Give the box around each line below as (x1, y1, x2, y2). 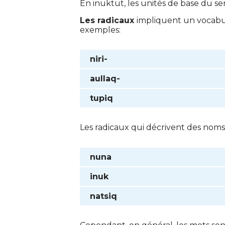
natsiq (90, 191, 117, 201)
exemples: (80, 25, 123, 35)
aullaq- (90, 74, 120, 84)
